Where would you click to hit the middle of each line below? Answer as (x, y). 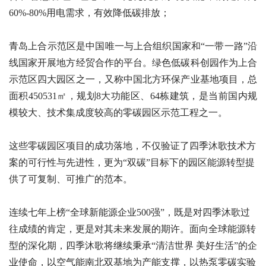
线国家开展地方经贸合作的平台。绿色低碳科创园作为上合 (133, 63)
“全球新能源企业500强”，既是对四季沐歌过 (158, 213)
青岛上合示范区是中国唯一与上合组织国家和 (105, 46)
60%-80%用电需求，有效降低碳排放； (89, 13)
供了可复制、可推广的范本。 (71, 179)
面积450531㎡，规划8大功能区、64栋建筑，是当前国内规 (133, 96)
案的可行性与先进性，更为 (66, 163)
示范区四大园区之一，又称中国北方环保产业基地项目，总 (133, 80)
